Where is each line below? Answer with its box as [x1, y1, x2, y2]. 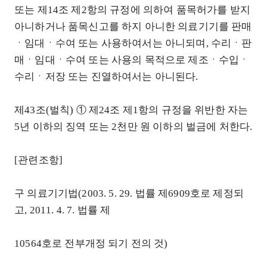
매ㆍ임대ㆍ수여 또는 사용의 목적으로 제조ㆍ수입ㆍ [14, 54, 250, 66]
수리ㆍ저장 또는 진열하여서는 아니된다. [14, 71, 198, 83]
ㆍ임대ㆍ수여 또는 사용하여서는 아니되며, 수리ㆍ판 [14, 38, 252, 49]
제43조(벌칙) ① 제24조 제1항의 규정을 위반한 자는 [14, 104, 249, 116]
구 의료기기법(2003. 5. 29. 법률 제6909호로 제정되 [14, 188, 244, 200]
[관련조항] [14, 154, 63, 166]
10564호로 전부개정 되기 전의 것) [14, 238, 168, 250]
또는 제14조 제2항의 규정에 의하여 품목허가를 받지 [14, 4, 250, 16]
